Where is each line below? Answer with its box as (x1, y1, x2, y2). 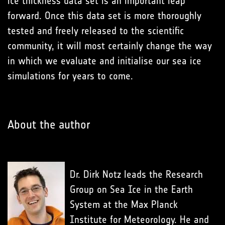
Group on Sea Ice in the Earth (70, 183, 193, 196)
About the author (8, 118, 90, 132)
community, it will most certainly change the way (8, 40, 212, 52)
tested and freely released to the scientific (8, 25, 184, 37)
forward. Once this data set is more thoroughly (8, 10, 201, 22)
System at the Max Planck (70, 198, 178, 211)
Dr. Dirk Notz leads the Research (70, 168, 203, 181)
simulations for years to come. (8, 70, 133, 82)
